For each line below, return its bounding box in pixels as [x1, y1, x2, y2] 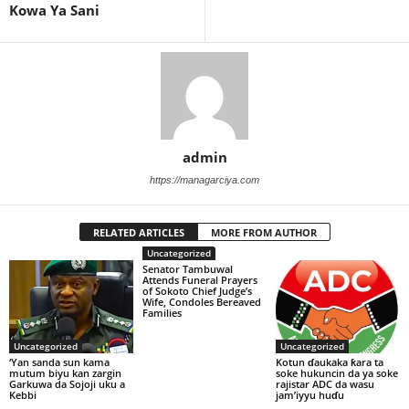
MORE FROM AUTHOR [210, 225, 317, 240]
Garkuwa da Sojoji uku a [9, 377, 125, 391]
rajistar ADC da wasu [275, 377, 374, 391]
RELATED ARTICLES [92, 225, 184, 240]
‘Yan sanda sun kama [9, 355, 110, 369]
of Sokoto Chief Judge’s [142, 284, 252, 299]
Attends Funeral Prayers [142, 273, 257, 288]
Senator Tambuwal [142, 262, 233, 277]
